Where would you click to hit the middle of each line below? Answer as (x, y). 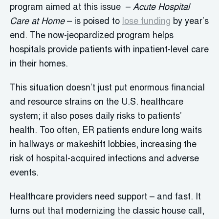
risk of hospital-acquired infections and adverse (104, 159)
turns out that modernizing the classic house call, (107, 212)
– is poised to (93, 22)
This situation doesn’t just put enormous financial (107, 88)
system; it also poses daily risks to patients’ (96, 117)
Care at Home (37, 22)
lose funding (146, 22)
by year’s (190, 22)
